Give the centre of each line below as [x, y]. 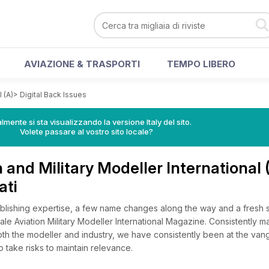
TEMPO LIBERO [201, 64]
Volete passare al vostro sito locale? [86, 131]
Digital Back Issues [53, 95]
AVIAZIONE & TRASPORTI [82, 64]
